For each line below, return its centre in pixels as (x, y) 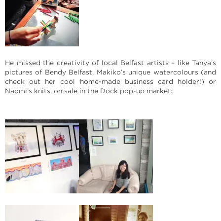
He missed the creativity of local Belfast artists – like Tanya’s (110, 63)
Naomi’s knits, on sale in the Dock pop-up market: (89, 91)
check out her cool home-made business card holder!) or (110, 82)
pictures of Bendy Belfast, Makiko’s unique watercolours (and (110, 73)
